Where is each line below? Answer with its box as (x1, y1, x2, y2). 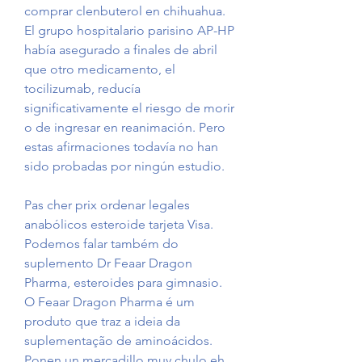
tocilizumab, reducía (24, 81, 141, 97)
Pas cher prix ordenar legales (24, 197, 190, 213)
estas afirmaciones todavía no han (24, 139, 218, 155)
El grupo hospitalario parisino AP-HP (24, 23, 234, 39)
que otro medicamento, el (24, 61, 175, 78)
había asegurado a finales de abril (24, 42, 217, 58)
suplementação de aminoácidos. (24, 333, 213, 349)
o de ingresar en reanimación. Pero (24, 120, 225, 136)
